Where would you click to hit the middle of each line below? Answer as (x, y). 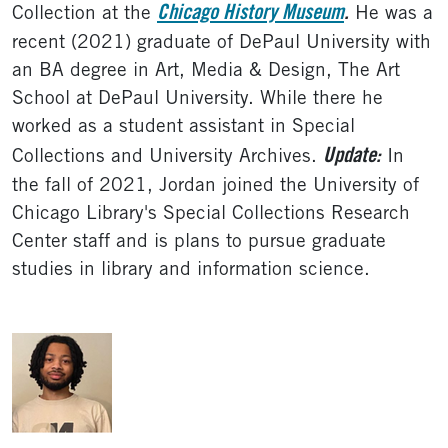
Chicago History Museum (250, 14)
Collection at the (84, 14)
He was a (391, 14)
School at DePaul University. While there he (197, 99)
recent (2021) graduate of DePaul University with (221, 43)
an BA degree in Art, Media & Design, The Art (206, 71)
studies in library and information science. (191, 270)
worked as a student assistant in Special (183, 127)
